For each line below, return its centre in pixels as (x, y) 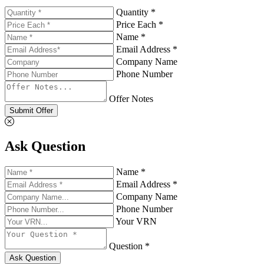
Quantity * (136, 12)
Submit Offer (31, 110)
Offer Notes (131, 98)
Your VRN (136, 222)
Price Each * (140, 24)
